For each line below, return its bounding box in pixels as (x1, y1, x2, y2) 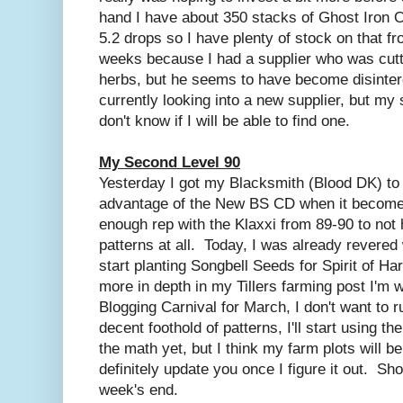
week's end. (99, 381, 178, 399)
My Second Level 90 (99, 154, 240, 172)
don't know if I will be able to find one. (99, 112, 350, 130)
